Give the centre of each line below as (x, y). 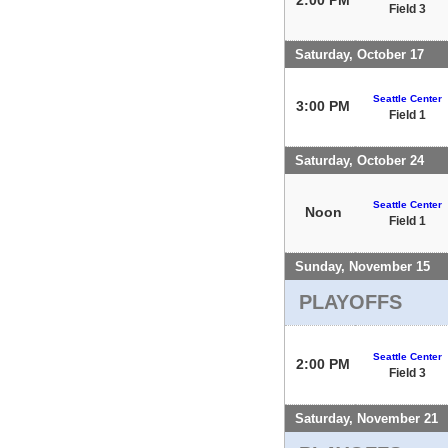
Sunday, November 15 (362, 266)
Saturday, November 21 (366, 418)
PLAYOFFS (350, 301)
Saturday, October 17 (359, 54)
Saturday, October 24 (359, 160)
